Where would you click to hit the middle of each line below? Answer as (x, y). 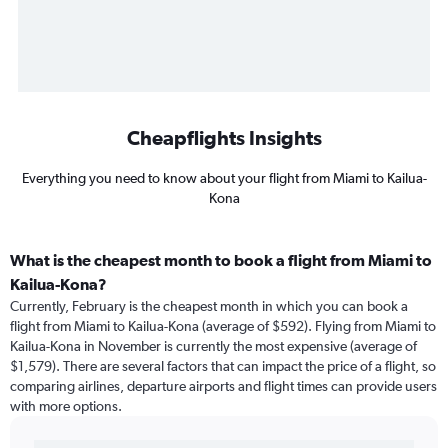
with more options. (66, 406)
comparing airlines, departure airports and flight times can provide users (223, 386)
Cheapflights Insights (224, 138)
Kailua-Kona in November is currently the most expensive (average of (213, 346)
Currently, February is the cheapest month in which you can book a (209, 306)
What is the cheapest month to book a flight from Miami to (221, 260)
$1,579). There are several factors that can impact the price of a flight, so (223, 366)
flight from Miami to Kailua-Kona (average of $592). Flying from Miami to (223, 326)
